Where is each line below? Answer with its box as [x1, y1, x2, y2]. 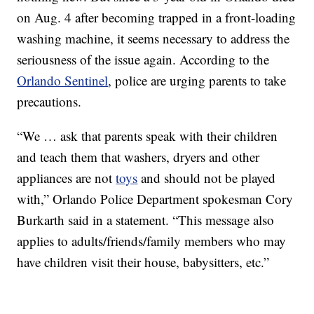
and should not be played [137, 169, 276, 187]
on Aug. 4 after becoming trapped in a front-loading [17, 8, 296, 27]
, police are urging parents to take [108, 71, 287, 90]
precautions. [17, 93, 82, 111]
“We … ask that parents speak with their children [17, 127, 278, 145]
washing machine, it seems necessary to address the [17, 29, 290, 48]
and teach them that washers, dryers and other [17, 148, 260, 166]
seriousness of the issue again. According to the [17, 50, 270, 69]
